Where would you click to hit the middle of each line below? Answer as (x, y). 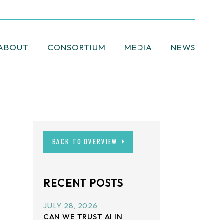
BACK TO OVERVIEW (85, 141)
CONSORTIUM (77, 47)
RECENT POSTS (83, 183)
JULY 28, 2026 (70, 206)
